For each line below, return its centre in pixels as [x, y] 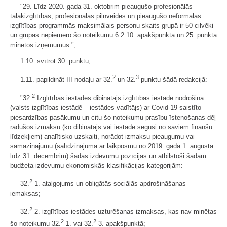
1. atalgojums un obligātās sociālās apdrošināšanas [109, 184]
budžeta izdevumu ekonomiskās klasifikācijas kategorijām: [97, 165]
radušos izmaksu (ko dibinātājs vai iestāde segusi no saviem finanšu [111, 127]
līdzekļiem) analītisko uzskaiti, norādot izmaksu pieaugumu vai [102, 136]
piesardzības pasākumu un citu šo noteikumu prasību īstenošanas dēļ [113, 117]
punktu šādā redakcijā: [173, 80]
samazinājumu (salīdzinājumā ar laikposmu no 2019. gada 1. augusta [112, 146]
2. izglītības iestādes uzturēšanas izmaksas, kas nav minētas [125, 212]
